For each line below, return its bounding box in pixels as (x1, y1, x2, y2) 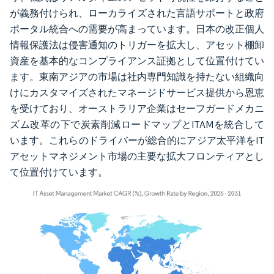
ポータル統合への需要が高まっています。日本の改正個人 (10, 23, 264, 35)
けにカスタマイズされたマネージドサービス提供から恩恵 (10, 86, 264, 98)
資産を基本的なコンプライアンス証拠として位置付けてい (10, 54, 264, 67)
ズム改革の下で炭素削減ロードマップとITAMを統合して (10, 118, 264, 130)
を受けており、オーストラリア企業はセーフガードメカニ (10, 102, 264, 114)
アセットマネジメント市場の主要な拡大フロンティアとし (10, 150, 264, 162)
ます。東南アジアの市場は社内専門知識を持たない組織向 (10, 70, 264, 83)
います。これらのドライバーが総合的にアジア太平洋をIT (10, 134, 264, 146)
